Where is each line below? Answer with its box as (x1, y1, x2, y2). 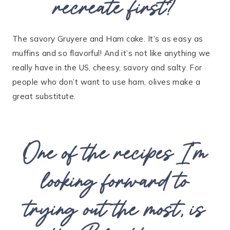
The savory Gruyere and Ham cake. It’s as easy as (12, 34, 203, 44)
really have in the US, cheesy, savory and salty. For (12, 63, 202, 72)
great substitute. (12, 91, 76, 101)
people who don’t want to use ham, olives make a (12, 77, 201, 87)
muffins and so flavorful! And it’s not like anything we (12, 48, 210, 58)
